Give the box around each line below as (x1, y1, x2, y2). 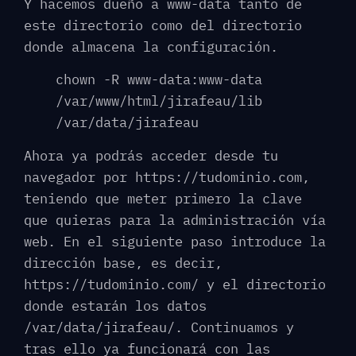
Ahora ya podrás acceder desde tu (24, 146, 278, 164)
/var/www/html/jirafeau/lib (56, 92, 262, 110)
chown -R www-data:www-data (56, 71, 262, 89)
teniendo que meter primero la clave (24, 189, 302, 207)
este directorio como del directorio (24, 16, 302, 34)
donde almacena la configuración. (24, 37, 278, 56)
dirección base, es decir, (24, 253, 222, 272)
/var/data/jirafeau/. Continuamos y (24, 318, 294, 336)
